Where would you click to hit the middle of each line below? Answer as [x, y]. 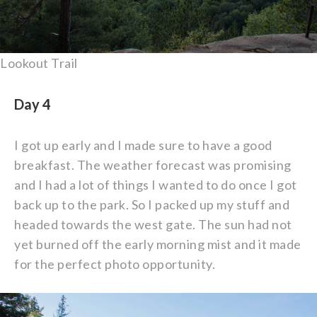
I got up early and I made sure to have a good [143, 145]
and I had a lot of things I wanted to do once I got [156, 185]
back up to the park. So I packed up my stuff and [152, 205]
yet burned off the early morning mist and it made [158, 244]
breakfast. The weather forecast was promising [153, 165]
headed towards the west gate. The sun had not [153, 225]
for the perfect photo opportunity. [115, 264]
